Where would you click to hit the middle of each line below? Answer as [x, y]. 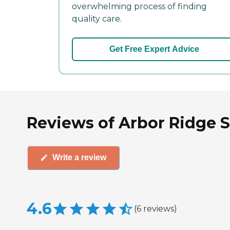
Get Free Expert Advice [154, 49]
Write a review [79, 158]
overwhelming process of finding [139, 6]
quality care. [97, 18]
